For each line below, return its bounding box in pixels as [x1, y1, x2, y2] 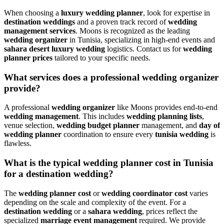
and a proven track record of [75, 17, 168, 26]
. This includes [78, 112, 126, 121]
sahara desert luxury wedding [4, 44, 105, 53]
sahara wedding [88, 206, 142, 215]
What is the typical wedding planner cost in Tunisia [4, 157, 213, 168]
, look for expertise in [143, 8, 210, 17]
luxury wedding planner [61, 8, 143, 17]
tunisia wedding [155, 130, 208, 139]
